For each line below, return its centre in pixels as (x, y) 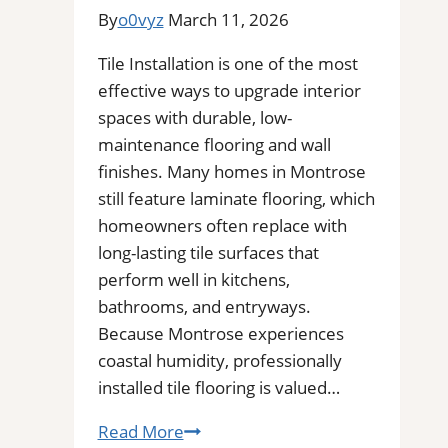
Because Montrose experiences (220, 333)
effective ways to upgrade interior (229, 90)
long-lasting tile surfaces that (208, 252)
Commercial (230, 223)
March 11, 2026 (228, 19)
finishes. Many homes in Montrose (231, 171)
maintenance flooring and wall (214, 144)
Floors (206, 250)
